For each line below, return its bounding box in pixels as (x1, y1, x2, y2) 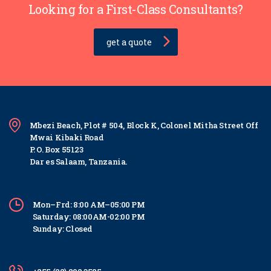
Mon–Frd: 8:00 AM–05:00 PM (32, 198, 145, 210)
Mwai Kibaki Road (29, 131, 104, 143)
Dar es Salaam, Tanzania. (29, 155, 128, 167)
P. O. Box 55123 (29, 143, 83, 155)
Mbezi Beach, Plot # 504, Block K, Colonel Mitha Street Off (29, 119, 258, 131)
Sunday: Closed (32, 223, 93, 234)
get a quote (106, 36, 152, 48)
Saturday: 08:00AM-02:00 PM (32, 211, 145, 222)
